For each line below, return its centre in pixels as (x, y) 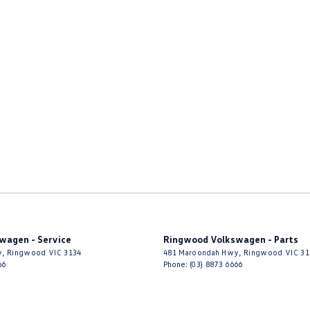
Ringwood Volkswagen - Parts (231, 239)
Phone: (176, 264)
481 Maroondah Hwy (201, 252)
